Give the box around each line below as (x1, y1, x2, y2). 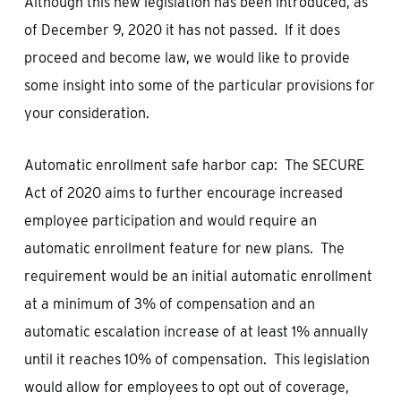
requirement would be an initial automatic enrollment (23, 268, 372, 285)
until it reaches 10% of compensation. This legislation (23, 351, 370, 368)
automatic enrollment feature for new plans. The (23, 240, 345, 257)
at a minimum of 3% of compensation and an (23, 295, 315, 312)
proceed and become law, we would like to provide (23, 49, 350, 66)
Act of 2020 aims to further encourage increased (23, 184, 343, 201)
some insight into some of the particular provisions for (23, 77, 375, 94)
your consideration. (23, 105, 149, 122)
